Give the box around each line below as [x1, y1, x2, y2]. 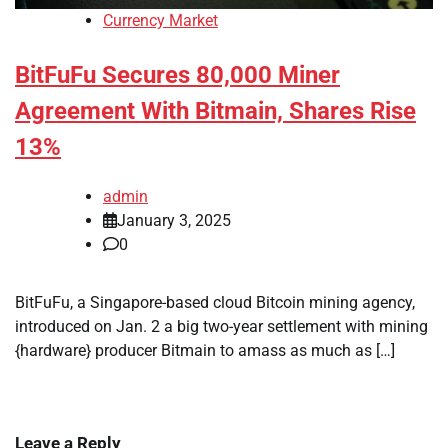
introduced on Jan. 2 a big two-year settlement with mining [15, 317, 428, 337]
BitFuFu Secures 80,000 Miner [15, 61, 340, 90]
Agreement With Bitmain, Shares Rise [15, 97, 416, 126]
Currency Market [103, 11, 218, 31]
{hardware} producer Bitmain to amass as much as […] [15, 341, 395, 361]
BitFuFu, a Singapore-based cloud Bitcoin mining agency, [15, 293, 415, 313]
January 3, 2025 [117, 211, 231, 231]
